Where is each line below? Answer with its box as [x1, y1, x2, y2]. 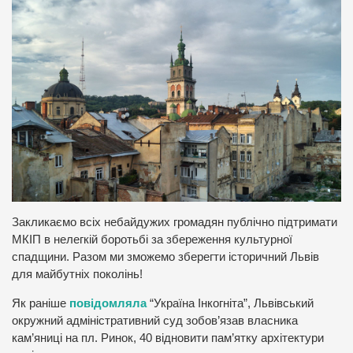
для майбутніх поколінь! [12, 268, 143, 281]
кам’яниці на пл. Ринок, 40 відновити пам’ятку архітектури [12, 331, 324, 344]
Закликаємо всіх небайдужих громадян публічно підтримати [12, 216, 337, 229]
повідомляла [69, 296, 147, 310]
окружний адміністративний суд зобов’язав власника [12, 314, 298, 327]
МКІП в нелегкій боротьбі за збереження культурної [12, 233, 292, 247]
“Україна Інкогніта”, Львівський [150, 296, 314, 310]
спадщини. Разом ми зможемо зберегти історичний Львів [12, 251, 319, 264]
